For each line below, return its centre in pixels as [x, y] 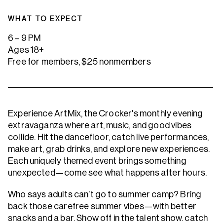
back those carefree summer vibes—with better [102, 206]
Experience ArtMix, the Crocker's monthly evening [106, 113]
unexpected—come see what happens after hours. [108, 173]
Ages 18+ [26, 50]
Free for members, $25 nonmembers [79, 62]
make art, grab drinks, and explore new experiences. [109, 149]
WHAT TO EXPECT [46, 19]
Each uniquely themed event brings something [97, 161]
